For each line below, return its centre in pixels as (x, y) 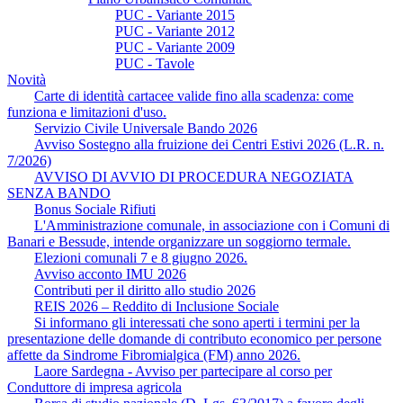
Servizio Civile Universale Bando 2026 (146, 128)
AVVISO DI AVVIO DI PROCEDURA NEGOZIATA (194, 176)
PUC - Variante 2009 (175, 47)
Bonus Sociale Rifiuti (95, 209)
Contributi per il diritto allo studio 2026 (145, 290)
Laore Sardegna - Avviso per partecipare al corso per (183, 371)
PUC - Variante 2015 (175, 14)
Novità (27, 79)
